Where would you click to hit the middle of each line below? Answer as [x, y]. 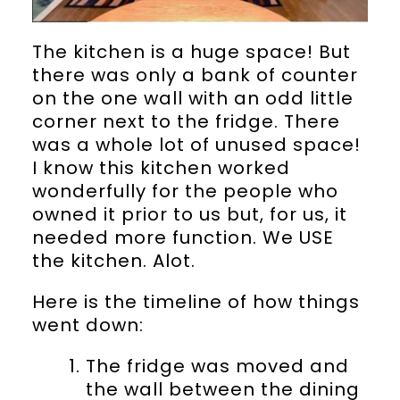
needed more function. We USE [183, 237]
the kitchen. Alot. [113, 260]
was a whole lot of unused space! [196, 144]
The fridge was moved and [217, 366]
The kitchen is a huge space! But [191, 51]
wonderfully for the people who [185, 191]
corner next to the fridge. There [186, 121]
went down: [87, 325]
